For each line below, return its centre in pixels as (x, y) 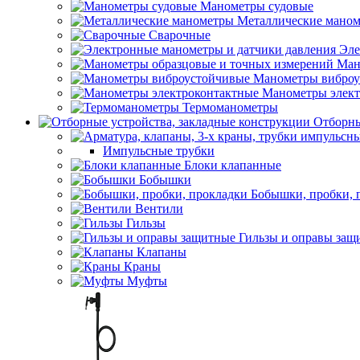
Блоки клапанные (233, 165)
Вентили (159, 209)
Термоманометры (230, 107)
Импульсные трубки (159, 151)
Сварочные (180, 35)
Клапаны (162, 252)
